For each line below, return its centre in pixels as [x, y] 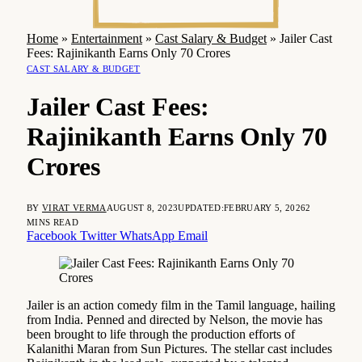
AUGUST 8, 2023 [142, 207]
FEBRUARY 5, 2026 [265, 207]
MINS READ [53, 222]
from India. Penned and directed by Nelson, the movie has [175, 319]
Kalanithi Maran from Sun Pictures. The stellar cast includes [179, 348]
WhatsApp [147, 235]
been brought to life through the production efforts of [161, 334]
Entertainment [107, 38]
